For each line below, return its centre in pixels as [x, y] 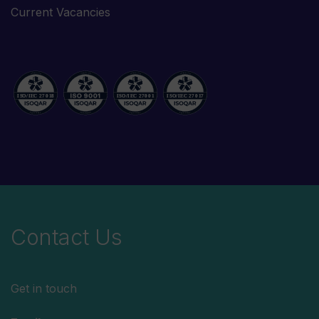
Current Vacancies [61, 12]
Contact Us [67, 237]
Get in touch [44, 289]
